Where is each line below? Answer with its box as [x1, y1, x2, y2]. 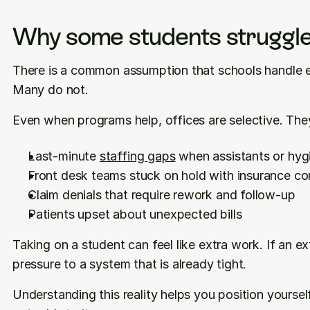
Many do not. [12, 82, 89, 97]
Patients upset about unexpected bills [28, 207, 242, 221]
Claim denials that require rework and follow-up [28, 188, 295, 202]
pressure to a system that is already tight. [12, 257, 247, 271]
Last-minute [28, 149, 100, 163]
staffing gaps [99, 149, 176, 163]
